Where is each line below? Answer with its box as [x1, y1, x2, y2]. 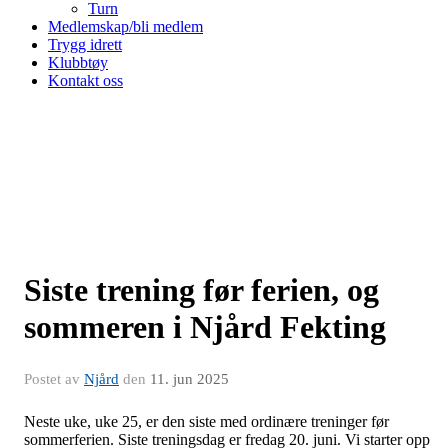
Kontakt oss [48, 72, 123, 89]
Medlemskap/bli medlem [48, 18, 203, 35]
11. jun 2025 [150, 371, 229, 387]
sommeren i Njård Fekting [24, 309, 386, 345]
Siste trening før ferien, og [24, 272, 379, 308]
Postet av [24, 371, 84, 387]
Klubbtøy [48, 54, 108, 71]
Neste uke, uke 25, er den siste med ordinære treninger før [24, 413, 389, 430]
